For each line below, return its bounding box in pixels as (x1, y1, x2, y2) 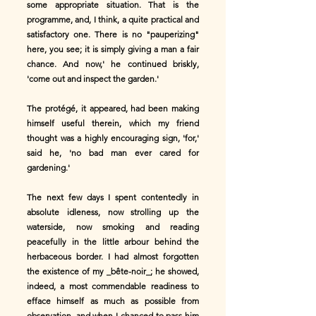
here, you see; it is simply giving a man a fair (27, 44, 199, 54)
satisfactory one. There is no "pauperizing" (27, 29, 199, 39)
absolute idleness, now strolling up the (27, 207, 199, 217)
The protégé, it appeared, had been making (27, 103, 199, 114)
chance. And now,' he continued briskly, (27, 59, 199, 69)
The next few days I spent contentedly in (27, 192, 199, 202)
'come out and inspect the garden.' (27, 73, 159, 84)
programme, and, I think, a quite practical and (27, 14, 199, 25)
